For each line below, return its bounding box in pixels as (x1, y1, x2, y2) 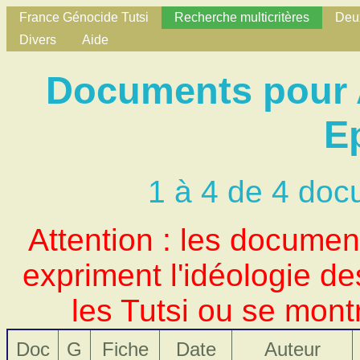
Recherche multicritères (174, 10, 309, 24)
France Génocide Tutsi (19, 10, 149, 24)
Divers (19, 33, 56, 47)
